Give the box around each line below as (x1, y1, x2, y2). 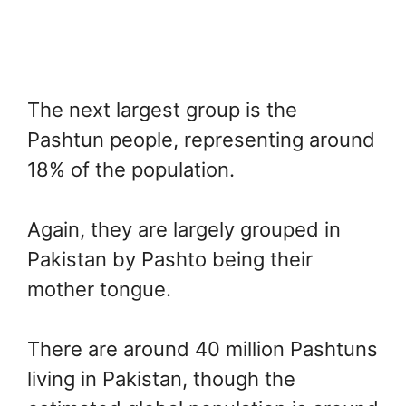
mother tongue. (27, 276, 171, 301)
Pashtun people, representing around (27, 127, 375, 151)
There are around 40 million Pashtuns (27, 336, 378, 361)
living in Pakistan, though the (27, 366, 295, 391)
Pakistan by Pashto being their (27, 246, 313, 271)
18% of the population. (27, 157, 235, 181)
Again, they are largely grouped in (27, 217, 341, 241)
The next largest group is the (27, 97, 297, 121)
